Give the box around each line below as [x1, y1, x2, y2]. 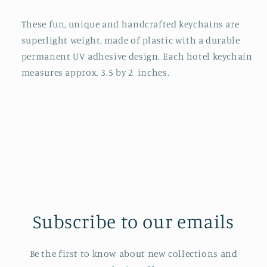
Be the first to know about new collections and [29, 247, 238, 259]
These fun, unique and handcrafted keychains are [21, 18, 240, 30]
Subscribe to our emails [33, 209, 234, 232]
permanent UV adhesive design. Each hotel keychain [21, 51, 253, 63]
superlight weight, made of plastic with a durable [21, 35, 240, 46]
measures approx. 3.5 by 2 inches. [21, 67, 170, 79]
